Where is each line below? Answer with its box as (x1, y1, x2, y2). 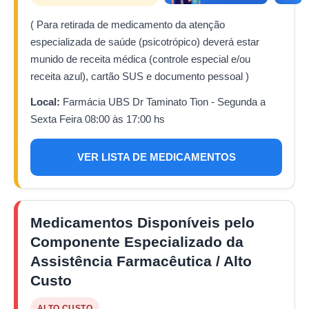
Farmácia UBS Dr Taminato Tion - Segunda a (60, 96, 266, 108)
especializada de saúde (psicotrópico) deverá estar (30, 36, 259, 48)
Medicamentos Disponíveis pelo (30, 215, 255, 231)
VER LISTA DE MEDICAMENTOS (77, 151, 236, 163)
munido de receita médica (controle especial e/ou (30, 53, 250, 66)
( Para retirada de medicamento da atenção (30, 19, 225, 31)
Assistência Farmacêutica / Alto (30, 253, 252, 270)
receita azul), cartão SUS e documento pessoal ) (30, 70, 249, 83)
